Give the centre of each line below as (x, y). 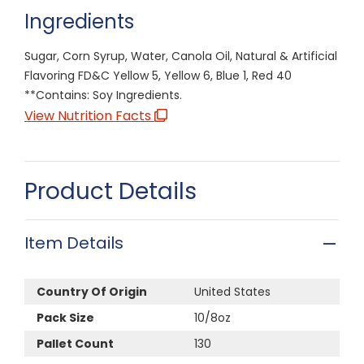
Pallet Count (75, 343)
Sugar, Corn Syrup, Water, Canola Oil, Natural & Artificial (181, 56)
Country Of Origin (92, 291)
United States (232, 291)
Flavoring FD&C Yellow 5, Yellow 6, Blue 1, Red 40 (158, 75)
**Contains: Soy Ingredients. (103, 95)
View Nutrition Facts (89, 115)
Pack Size (65, 317)
